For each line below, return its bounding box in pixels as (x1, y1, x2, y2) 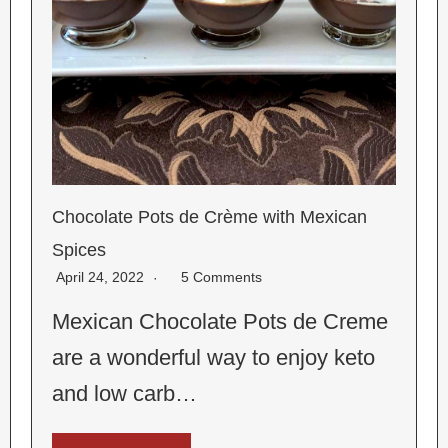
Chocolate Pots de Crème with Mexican (51, 206, 367, 227)
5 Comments (180, 268, 262, 285)
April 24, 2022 (55, 268, 148, 285)
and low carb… (51, 380, 197, 406)
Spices (51, 239, 106, 260)
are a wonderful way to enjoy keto (51, 344, 375, 370)
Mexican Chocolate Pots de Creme (51, 308, 388, 334)
